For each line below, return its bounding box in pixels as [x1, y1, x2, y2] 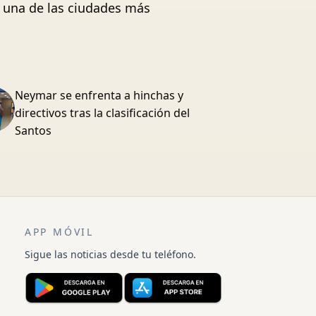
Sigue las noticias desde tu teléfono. [24, 248, 196, 261]
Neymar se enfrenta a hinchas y [15, 87, 184, 103]
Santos [15, 123, 52, 138]
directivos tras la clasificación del [15, 105, 190, 121]
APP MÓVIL [24, 225, 95, 238]
